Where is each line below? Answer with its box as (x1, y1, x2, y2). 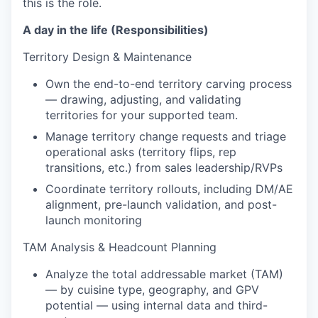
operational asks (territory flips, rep (45, 145, 236, 159)
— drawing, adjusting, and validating (45, 92, 241, 106)
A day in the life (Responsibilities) (23, 23, 209, 37)
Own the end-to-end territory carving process (45, 77, 292, 91)
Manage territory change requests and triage (45, 129, 286, 143)
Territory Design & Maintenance (23, 50, 192, 64)
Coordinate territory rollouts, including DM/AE (45, 182, 293, 196)
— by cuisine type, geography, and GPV (45, 283, 259, 297)
